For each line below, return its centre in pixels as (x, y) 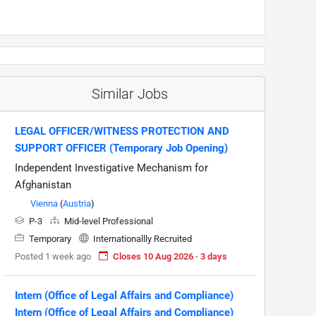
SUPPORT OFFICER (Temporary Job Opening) (121, 148)
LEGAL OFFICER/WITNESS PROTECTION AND (122, 131)
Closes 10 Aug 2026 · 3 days (170, 256)
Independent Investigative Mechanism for (111, 168)
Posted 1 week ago (53, 256)
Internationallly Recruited (141, 238)
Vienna (44, 203)
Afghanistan (43, 184)
